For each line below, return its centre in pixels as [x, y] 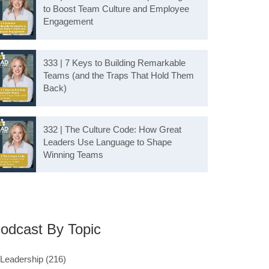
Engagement [68, 22]
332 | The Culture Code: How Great [113, 129]
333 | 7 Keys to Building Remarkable [115, 62]
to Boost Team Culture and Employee [116, 9]
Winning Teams [74, 154]
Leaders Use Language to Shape [108, 142]
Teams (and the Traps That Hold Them [119, 75]
